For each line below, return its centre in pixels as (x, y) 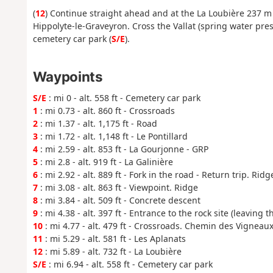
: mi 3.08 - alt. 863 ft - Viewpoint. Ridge (118, 187)
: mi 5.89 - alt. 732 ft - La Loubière (112, 251)
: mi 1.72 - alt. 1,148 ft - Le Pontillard (112, 136)
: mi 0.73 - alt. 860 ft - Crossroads (106, 110)
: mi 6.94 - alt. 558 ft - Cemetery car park (129, 264)
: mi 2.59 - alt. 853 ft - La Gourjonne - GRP (123, 149)
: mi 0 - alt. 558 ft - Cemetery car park (123, 97)
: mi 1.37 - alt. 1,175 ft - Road (97, 123)
